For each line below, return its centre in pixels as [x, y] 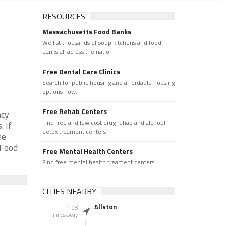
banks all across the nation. [78, 52]
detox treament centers [74, 131]
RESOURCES [64, 16]
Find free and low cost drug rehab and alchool [104, 122]
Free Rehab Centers [74, 111]
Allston [105, 207]
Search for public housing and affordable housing [108, 82]
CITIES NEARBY [69, 191]
